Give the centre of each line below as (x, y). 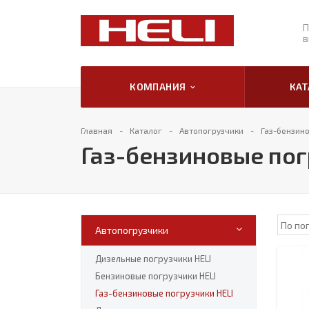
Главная (97, 130)
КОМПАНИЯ (160, 87)
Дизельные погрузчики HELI (153, 259)
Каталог (146, 130)
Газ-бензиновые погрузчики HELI (164, 293)
